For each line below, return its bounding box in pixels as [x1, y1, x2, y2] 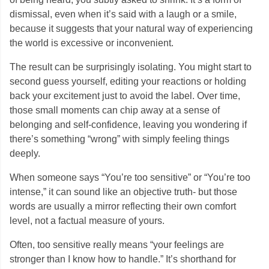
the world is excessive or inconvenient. [10, 38, 174, 48]
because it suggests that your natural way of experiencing [10, 23, 253, 34]
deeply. [10, 148, 40, 159]
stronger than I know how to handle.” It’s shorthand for [10, 254, 236, 264]
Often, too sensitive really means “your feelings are [10, 240, 224, 250]
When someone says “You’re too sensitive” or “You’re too [10, 172, 250, 183]
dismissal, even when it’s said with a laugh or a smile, [10, 9, 237, 19]
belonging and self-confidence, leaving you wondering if [10, 119, 247, 130]
